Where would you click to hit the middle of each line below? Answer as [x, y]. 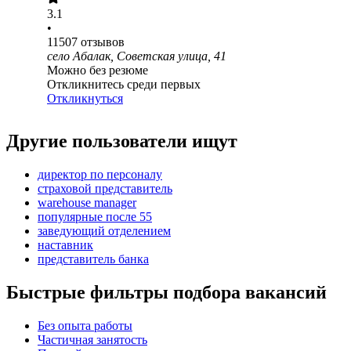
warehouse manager [87, 203]
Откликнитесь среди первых [124, 85]
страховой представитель [105, 189]
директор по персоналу [100, 175]
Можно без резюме [98, 71]
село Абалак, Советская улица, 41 [137, 56]
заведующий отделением [104, 231]
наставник [65, 245]
